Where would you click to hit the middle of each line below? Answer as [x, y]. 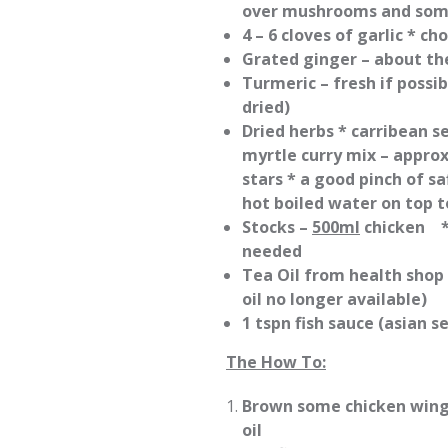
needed [272, 251]
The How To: [276, 362]
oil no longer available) [334, 299]
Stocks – [277, 227]
